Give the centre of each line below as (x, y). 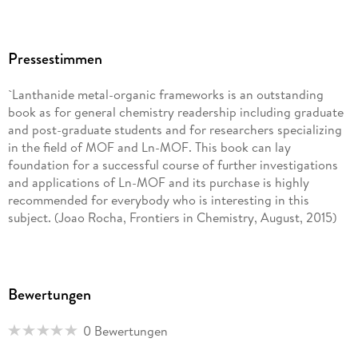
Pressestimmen (55, 59)
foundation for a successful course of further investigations (173, 165)
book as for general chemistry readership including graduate (175, 112)
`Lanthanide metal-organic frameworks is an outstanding (165, 95)
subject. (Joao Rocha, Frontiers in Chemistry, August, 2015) (172, 218)
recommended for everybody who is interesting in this (158, 200)
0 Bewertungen (125, 330)
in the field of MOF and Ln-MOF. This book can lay (149, 147)
